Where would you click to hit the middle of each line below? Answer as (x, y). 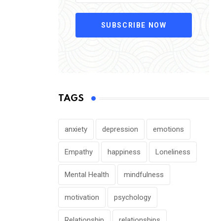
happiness (124, 152)
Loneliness (173, 152)
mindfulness (144, 175)
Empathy (79, 152)
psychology (132, 198)
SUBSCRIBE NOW (134, 25)
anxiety (76, 129)
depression (120, 129)
